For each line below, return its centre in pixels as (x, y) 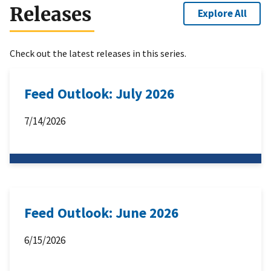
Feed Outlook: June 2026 (101, 213)
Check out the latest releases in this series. (98, 54)
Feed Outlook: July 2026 (99, 94)
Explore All (222, 13)
